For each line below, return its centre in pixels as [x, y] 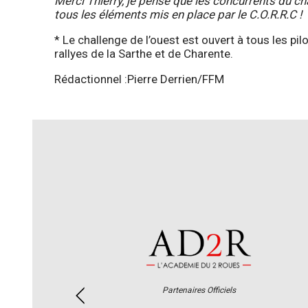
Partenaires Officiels [199, 290]
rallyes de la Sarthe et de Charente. [144, 54]
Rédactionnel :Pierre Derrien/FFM [139, 79]
